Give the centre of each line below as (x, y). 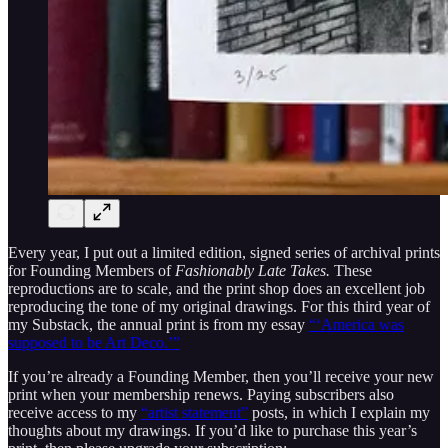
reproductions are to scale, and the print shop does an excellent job (216, 288)
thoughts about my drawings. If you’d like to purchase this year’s (212, 430)
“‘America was (356, 324)
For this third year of (365, 306)
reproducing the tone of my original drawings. (152, 306)
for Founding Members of (91, 270)
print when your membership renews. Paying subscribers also (201, 394)
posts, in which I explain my (339, 412)
